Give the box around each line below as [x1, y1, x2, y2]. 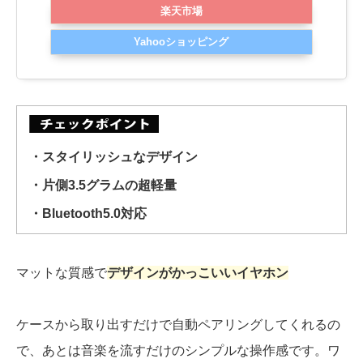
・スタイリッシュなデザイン [29, 149, 198, 164]
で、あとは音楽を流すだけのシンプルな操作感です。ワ [16, 343, 340, 357]
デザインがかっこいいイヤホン [107, 265, 288, 280]
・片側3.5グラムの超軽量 [29, 177, 177, 192]
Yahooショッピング [134, 35, 229, 48]
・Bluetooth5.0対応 [29, 206, 147, 220]
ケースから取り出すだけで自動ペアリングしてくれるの [16, 317, 340, 331]
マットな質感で [16, 265, 107, 280]
